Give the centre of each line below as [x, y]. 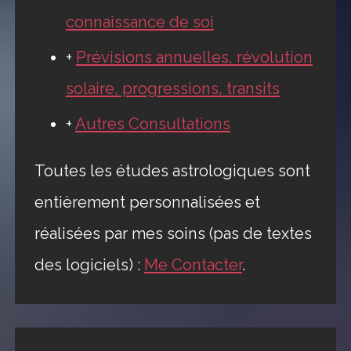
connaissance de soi [139, 22]
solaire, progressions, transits [172, 89]
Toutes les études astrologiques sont [172, 171]
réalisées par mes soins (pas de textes [173, 234]
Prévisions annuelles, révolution [194, 58]
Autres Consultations [152, 124]
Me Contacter [193, 265]
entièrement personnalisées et [147, 203]
